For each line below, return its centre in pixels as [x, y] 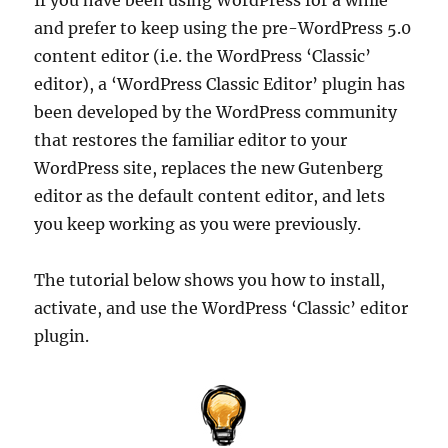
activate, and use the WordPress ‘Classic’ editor [221, 307]
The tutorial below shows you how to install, [210, 279]
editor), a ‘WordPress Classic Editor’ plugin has [220, 83]
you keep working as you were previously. [198, 223]
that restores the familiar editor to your [191, 139]
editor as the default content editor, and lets [210, 195]
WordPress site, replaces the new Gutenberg [209, 167]
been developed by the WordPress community [216, 111]
